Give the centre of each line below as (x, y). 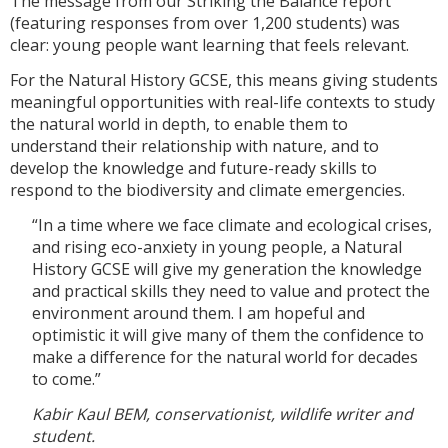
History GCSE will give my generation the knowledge (227, 268)
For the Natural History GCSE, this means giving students (224, 79)
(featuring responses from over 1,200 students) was (205, 23)
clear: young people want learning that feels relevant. (211, 45)
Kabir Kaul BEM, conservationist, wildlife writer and (223, 413)
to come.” (69, 378)
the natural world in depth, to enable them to (179, 123)
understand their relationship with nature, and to (194, 145)
